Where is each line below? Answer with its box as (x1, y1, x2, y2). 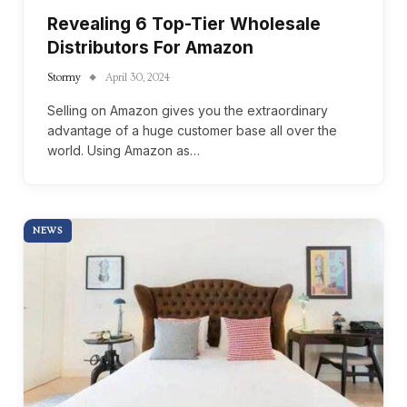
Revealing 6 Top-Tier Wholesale (47, 13, 321, 35)
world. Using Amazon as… (47, 142, 200, 158)
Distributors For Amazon (47, 36, 253, 58)
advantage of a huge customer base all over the (47, 122, 337, 138)
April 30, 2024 (105, 71, 170, 84)
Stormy (47, 71, 81, 84)
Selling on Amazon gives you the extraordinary (47, 102, 328, 118)
